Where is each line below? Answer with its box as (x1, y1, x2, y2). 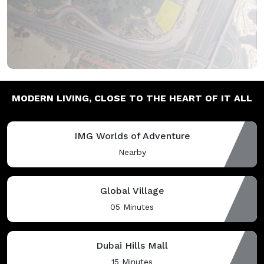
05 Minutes (110, 202, 154, 212)
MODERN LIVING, (12, 92, 94, 104)
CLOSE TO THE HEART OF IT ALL (94, 92, 252, 104)
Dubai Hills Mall (96, 239, 168, 251)
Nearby (118, 147, 146, 157)
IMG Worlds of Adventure (74, 130, 190, 141)
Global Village (100, 184, 164, 196)
